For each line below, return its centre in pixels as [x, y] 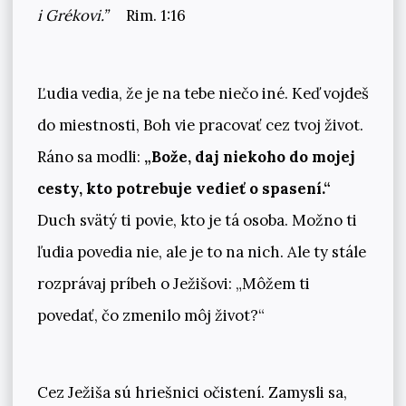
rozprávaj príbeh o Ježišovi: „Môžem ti [173, 283]
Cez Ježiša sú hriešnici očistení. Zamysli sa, [192, 393]
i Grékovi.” [72, 16]
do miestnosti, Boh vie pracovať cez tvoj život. [200, 125]
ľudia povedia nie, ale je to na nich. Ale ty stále [201, 251]
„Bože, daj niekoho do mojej [249, 156]
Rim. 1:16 [155, 16]
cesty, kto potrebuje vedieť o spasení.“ [184, 188]
